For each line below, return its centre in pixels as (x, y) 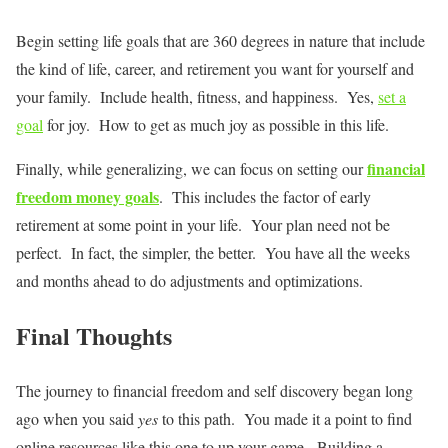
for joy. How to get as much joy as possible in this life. (216, 125)
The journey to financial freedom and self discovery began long (214, 391)
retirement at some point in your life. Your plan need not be (203, 225)
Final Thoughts (94, 336)
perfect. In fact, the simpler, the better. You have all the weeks (213, 253)
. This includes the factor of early (265, 197)
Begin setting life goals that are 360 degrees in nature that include (220, 41)
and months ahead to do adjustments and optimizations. (189, 281)
